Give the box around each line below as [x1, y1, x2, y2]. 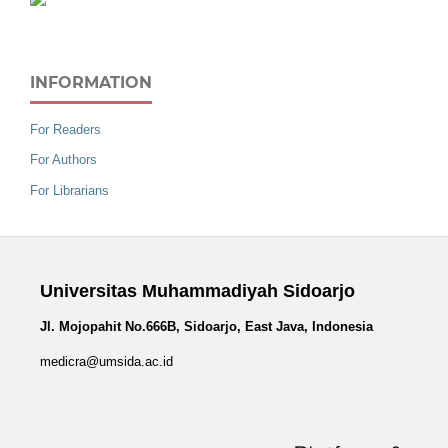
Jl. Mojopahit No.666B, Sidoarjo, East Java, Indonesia [39, 319, 373, 335]
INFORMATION [30, 72, 152, 92]
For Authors [30, 152, 97, 168]
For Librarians [30, 183, 109, 199]
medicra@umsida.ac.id [39, 354, 173, 370]
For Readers [30, 121, 101, 137]
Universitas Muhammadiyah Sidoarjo [39, 281, 355, 302]
